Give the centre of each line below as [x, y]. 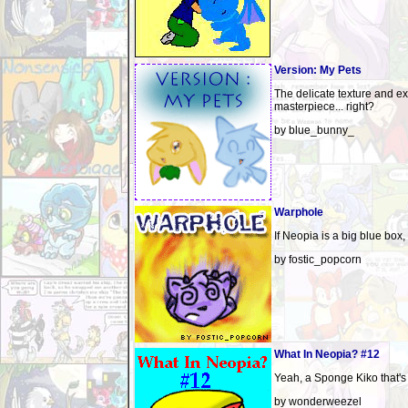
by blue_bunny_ [314, 130]
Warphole [299, 212]
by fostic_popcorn [318, 260]
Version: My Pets [318, 70]
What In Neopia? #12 [327, 354]
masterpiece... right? [324, 107]
